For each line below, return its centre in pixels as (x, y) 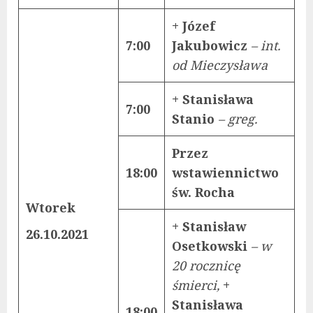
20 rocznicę (206, 265)
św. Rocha (203, 192)
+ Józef (194, 26)
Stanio (195, 118)
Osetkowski (211, 246)
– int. (265, 45)
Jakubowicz (211, 45)
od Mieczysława (220, 65)
